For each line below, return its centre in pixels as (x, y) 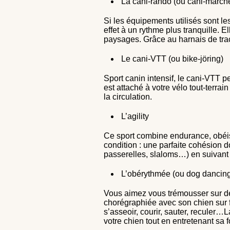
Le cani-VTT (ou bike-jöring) (172, 59)
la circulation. (128, 97)
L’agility (135, 116)
